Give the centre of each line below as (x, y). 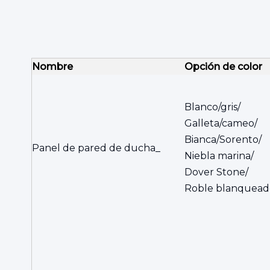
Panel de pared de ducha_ (96, 148)
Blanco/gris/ (212, 107)
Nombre (52, 67)
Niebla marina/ (219, 156)
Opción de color (223, 67)
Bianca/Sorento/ (223, 140)
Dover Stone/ (216, 172)
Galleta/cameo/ (221, 123)
